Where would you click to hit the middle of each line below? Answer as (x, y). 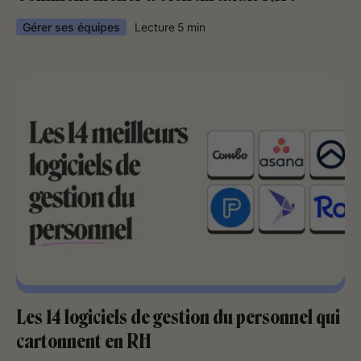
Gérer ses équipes (71, 27)
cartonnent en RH (84, 342)
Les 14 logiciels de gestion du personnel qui (178, 317)
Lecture (155, 27)
